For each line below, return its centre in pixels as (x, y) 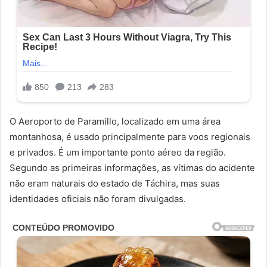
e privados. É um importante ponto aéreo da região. (118, 153)
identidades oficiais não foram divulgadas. (98, 199)
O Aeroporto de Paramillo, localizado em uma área (115, 122)
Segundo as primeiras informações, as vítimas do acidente (132, 168)
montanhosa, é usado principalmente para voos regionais (130, 137)
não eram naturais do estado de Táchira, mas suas (115, 184)
